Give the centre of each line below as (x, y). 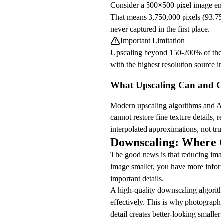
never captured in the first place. (160, 29)
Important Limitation (152, 41)
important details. (137, 179)
